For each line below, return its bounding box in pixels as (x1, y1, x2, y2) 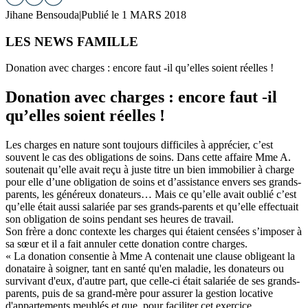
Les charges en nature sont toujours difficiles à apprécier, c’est (5, 139, 273, 151)
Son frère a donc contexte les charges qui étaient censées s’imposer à (5, 225, 302, 238)
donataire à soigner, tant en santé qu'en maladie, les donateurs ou (5, 263, 284, 275)
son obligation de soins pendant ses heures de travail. (5, 213, 234, 225)
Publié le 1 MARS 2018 (81, 9, 186, 21)
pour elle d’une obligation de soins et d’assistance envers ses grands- (5, 176, 301, 188)
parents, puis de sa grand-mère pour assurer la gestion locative (5, 287, 273, 300)
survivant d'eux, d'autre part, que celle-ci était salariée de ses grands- (5, 275, 300, 287)
